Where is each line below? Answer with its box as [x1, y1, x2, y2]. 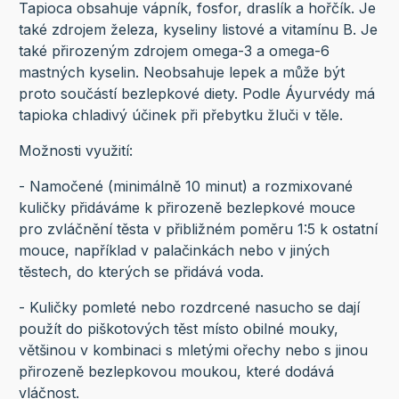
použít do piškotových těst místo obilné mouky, [18, 319, 338, 338]
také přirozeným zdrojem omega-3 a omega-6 [18, 41, 330, 60]
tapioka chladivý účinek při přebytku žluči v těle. [18, 105, 343, 124]
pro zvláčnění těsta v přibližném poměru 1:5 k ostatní [18, 219, 378, 238]
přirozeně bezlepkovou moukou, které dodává [18, 362, 334, 380]
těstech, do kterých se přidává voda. [18, 262, 264, 281]
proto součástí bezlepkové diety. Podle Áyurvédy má [18, 84, 375, 102]
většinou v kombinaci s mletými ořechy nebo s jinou [18, 340, 368, 359]
